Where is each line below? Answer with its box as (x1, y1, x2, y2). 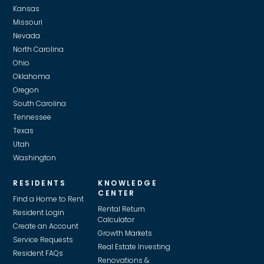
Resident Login (13, 207, 65, 217)
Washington (13, 152, 57, 163)
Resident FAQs (13, 247, 64, 258)
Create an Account (13, 220, 79, 231)
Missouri (13, 16, 43, 27)
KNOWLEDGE (98, 177, 158, 188)
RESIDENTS (13, 177, 67, 188)
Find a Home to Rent (13, 193, 84, 204)
